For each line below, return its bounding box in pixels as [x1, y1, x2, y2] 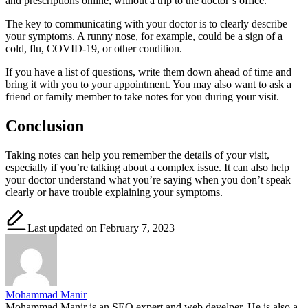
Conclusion [5, 116, 84, 135]
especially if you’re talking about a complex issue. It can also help [5, 161, 289, 173]
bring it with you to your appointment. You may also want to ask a [5, 78, 291, 90]
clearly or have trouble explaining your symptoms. [5, 186, 223, 198]
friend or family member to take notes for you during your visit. [5, 90, 279, 102]
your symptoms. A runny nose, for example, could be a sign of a [5, 30, 283, 42]
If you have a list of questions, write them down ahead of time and [5, 65, 291, 78]
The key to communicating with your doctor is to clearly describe [5, 17, 287, 30]
